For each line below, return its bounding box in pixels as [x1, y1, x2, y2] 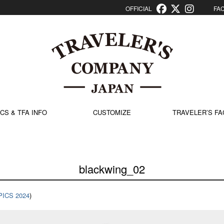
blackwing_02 [79, 161, 145, 176]
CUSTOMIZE [93, 107, 131, 117]
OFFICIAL [125, 4, 155, 12]
